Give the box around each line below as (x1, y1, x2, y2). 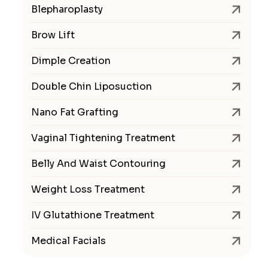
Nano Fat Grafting (31, 105, 118, 118)
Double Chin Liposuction (31, 80, 152, 93)
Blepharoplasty (31, 2, 103, 16)
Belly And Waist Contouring (31, 157, 166, 170)
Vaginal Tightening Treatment (31, 131, 175, 144)
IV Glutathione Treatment (31, 208, 154, 221)
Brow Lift (31, 28, 75, 41)
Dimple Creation (31, 54, 111, 67)
